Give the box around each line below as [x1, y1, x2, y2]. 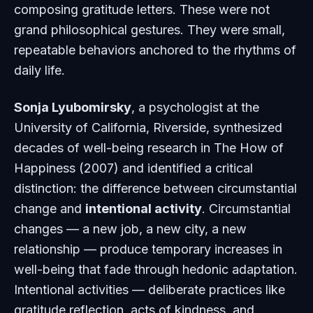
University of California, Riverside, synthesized [14, 120, 282, 135]
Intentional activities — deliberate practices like [14, 282, 285, 297]
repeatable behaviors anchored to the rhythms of [14, 43, 296, 57]
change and [14, 201, 85, 216]
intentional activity [85, 201, 202, 216]
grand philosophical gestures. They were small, [14, 22, 285, 37]
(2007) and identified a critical [75, 161, 253, 175]
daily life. [14, 63, 65, 78]
